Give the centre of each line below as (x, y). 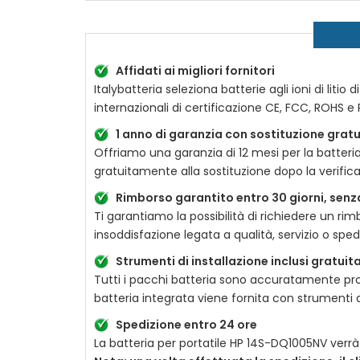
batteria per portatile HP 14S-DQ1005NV (218, 343)
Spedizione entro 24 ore (186, 325)
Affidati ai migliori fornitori (195, 71)
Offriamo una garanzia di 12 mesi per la (205, 153)
